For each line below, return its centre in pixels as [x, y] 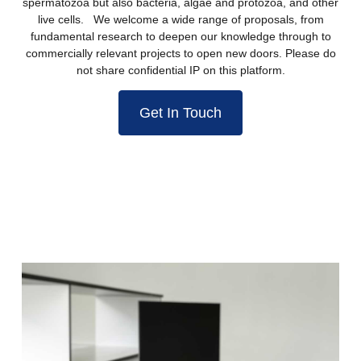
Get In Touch [180, 113]
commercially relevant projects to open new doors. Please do [180, 53]
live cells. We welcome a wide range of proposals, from [180, 19]
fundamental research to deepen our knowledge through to [180, 36]
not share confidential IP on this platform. [180, 70]
